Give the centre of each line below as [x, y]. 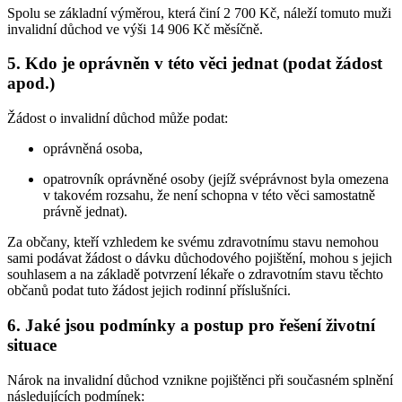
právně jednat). [85, 212]
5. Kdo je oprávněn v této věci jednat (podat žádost [195, 64]
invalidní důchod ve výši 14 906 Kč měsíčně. [135, 29]
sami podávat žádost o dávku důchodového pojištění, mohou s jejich [200, 258]
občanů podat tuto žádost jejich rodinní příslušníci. [149, 291]
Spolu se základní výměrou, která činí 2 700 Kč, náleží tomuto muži [199, 13]
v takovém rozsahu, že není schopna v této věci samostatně [209, 196]
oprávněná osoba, [93, 149]
